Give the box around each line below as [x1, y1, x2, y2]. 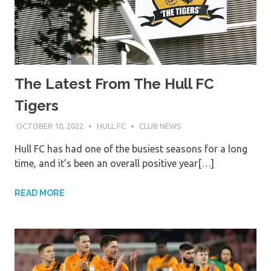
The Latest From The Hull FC [15, 74, 214, 93]
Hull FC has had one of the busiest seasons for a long [15, 143, 247, 155]
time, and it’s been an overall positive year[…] [15, 158, 214, 169]
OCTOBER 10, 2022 [16, 122, 83, 131]
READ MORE [15, 188, 65, 198]
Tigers [15, 96, 59, 114]
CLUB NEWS [139, 122, 181, 131]
